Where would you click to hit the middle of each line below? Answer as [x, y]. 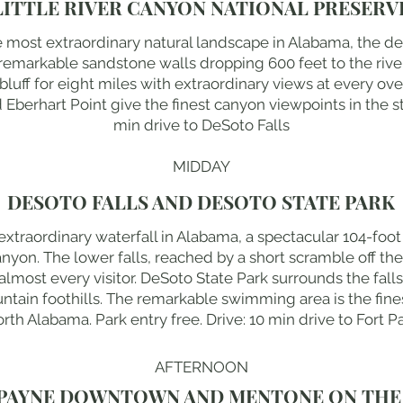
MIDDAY [201, 166]
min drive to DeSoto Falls [201, 125]
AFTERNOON [201, 367]
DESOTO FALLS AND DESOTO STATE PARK [201, 201]
